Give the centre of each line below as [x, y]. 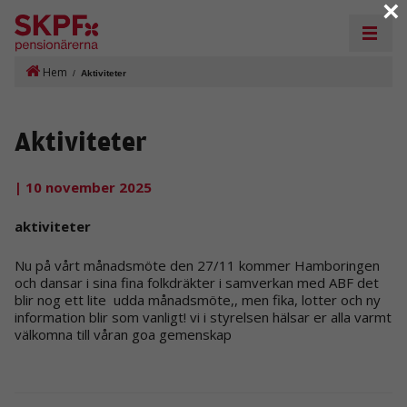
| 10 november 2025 [83, 187]
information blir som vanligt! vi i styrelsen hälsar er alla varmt [203, 317]
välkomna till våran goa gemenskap [123, 334]
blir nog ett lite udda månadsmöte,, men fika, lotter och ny [198, 299]
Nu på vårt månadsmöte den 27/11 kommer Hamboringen [197, 265]
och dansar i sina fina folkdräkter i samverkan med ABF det [197, 282]
